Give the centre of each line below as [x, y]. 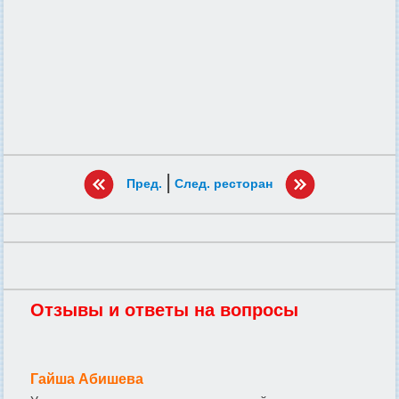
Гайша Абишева [87, 379]
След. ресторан [224, 183]
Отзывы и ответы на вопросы [164, 310]
